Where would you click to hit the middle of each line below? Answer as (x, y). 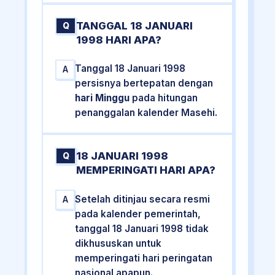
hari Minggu (103, 98)
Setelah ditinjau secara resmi (143, 199)
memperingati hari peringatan (144, 258)
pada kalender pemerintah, (138, 214)
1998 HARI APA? (119, 40)
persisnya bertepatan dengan (144, 83)
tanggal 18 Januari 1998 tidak (142, 228)
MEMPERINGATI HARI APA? (146, 170)
